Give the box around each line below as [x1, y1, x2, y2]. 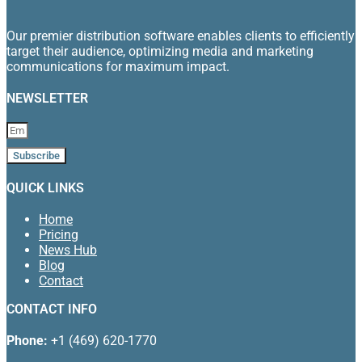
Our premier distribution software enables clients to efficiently [6, 27, 355, 44]
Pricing [39, 226, 78, 242]
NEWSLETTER [6, 90, 88, 106]
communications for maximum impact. [6, 58, 229, 74]
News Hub [39, 242, 97, 258]
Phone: [6, 332, 48, 348]
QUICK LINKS [6, 179, 84, 196]
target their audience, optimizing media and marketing [6, 43, 314, 59]
